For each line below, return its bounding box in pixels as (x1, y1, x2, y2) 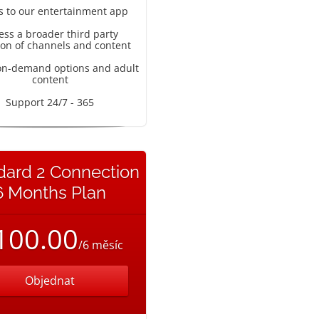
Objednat (25, 273, 75, 288)
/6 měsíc (78, 237, 123, 253)
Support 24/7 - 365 (6, 95, 94, 109)
